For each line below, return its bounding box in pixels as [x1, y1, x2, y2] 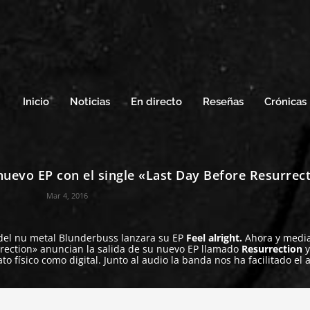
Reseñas [202, 95, 244, 108]
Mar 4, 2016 [46, 190, 89, 201]
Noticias [69, 95, 110, 108]
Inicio [22, 95, 49, 108]
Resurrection [241, 242, 306, 255]
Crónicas [264, 95, 307, 108]
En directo [130, 95, 182, 108]
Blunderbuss [59, 231, 119, 244]
